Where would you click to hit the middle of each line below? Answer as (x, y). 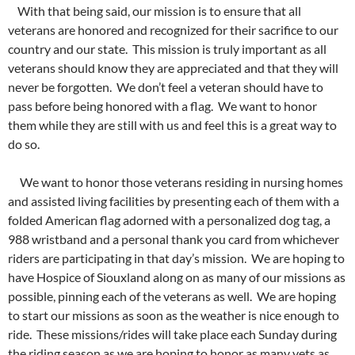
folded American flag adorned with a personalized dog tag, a (169, 220)
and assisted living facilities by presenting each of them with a (174, 201)
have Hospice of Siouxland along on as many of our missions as (177, 277)
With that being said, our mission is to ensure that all (155, 11)
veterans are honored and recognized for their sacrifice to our (173, 30)
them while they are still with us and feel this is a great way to (172, 125)
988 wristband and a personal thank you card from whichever (174, 239)
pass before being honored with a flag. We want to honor (162, 106)
